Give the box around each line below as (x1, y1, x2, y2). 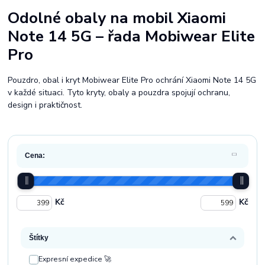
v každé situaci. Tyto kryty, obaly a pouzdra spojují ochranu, (8, 87, 231, 98)
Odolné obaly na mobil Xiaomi (8, 7, 227, 28)
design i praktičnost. (8, 99, 83, 111)
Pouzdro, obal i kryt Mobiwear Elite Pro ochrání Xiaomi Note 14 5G (8, 75, 257, 86)
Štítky (29, 233, 49, 242)
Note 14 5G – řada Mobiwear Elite (8, 25, 256, 47)
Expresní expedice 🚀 (38, 254, 112, 264)
